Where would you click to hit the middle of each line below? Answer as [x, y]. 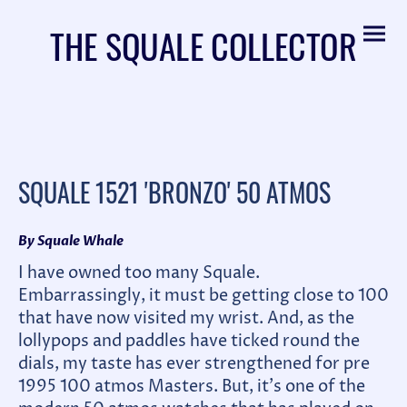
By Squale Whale [71, 241]
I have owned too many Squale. [139, 273]
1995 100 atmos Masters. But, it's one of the [192, 387]
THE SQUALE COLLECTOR [203, 45]
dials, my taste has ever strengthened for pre [194, 364]
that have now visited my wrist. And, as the [186, 319]
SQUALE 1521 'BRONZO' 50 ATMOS [174, 192]
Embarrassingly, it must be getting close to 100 [203, 296]
